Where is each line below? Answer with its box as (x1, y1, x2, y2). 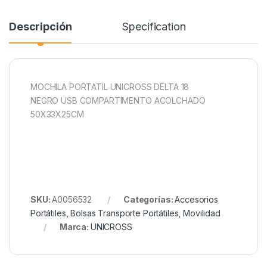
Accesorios (175, 194, 218, 205)
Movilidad (183, 208, 221, 219)
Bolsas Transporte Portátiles (70, 208, 179, 219)
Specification (122, 20, 186, 33)
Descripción (9, 20, 72, 33)
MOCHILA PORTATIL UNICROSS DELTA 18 (30, 82, 190, 92)
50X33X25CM (30, 109, 84, 120)
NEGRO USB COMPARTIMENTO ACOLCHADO (30, 95, 206, 106)
